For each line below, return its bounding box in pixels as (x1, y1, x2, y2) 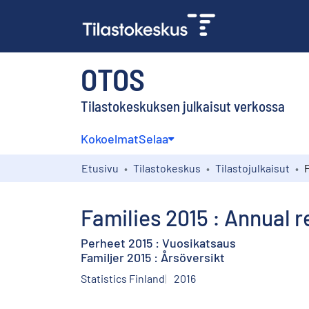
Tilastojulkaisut (215, 161, 290, 175)
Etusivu (81, 161, 119, 175)
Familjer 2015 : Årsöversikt (81, 249, 225, 265)
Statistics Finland (81, 271, 165, 285)
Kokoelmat (81, 130, 139, 146)
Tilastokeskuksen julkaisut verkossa (81, 97, 285, 114)
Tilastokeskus (133, 161, 201, 175)
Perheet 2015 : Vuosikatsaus (81, 235, 236, 250)
